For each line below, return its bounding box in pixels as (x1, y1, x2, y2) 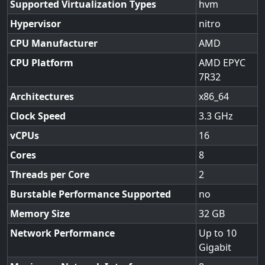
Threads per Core (10, 168, 89, 181)
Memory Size (10, 207, 70, 220)
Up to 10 (199, 227, 237, 240)
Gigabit (199, 241, 231, 254)
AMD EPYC (199, 56, 245, 69)
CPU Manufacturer (10, 37, 98, 50)
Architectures (10, 90, 74, 103)
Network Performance (10, 227, 115, 240)
